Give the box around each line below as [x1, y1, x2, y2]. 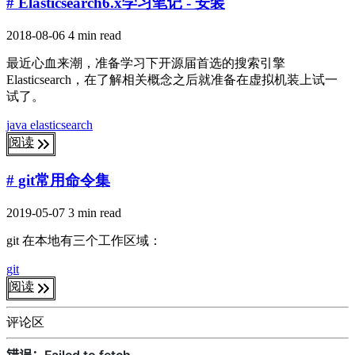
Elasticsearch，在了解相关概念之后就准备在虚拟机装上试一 [6, 72, 338, 86]
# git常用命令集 [6, 172, 110, 189]
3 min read [68, 206, 121, 220]
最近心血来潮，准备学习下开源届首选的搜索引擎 [6, 55, 285, 70]
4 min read [68, 28, 121, 42]
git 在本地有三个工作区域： [6, 234, 162, 248]
